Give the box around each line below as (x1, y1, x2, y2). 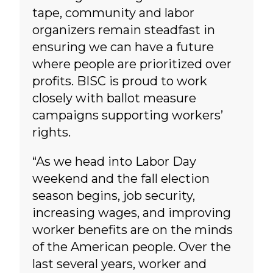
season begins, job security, (32, 188, 195, 204)
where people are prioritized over (32, 57, 232, 72)
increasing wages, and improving (32, 205, 231, 221)
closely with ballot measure (32, 91, 196, 106)
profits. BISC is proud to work (32, 74, 207, 89)
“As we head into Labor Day (32, 154, 196, 169)
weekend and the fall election (32, 171, 210, 186)
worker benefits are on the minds (32, 222, 233, 238)
